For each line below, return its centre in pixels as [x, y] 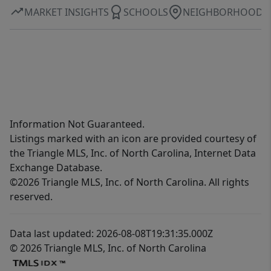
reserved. [31, 197]
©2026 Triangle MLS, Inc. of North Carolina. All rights [129, 182]
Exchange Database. [56, 168]
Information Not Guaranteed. [77, 124]
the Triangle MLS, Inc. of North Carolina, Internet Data [133, 153]
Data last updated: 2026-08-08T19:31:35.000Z [111, 234]
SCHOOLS [146, 12]
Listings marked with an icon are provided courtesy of [133, 139]
